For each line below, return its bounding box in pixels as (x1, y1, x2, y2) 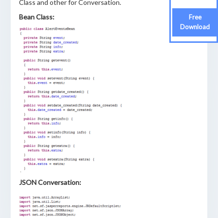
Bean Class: (18, 12, 54, 21)
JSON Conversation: (18, 178, 81, 186)
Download (180, 23, 210, 31)
